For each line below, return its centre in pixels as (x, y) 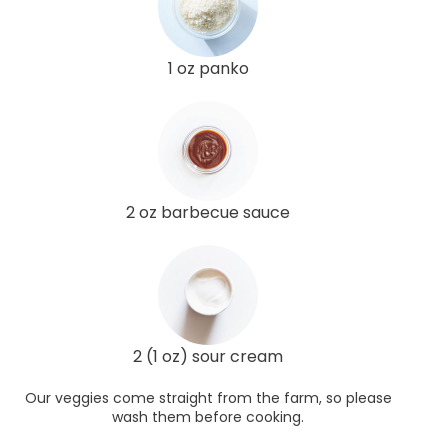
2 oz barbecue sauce (208, 212)
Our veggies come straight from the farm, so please (208, 397)
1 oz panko (208, 68)
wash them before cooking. (208, 416)
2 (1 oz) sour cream (208, 356)
